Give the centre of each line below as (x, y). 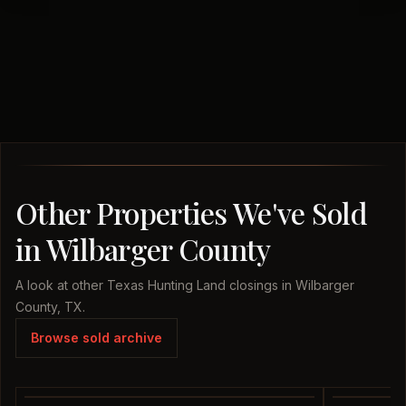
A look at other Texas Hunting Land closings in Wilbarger (185, 285)
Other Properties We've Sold (191, 213)
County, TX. (50, 307)
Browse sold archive (97, 338)
